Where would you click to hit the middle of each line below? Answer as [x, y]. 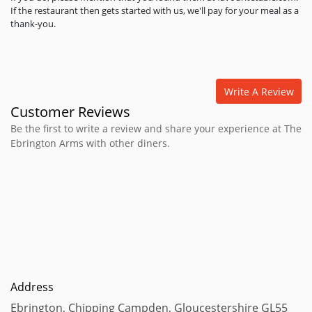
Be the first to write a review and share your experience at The [156, 128]
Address [32, 287]
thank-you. [33, 24]
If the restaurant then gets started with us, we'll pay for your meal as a [155, 10]
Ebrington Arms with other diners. [90, 143]
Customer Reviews [70, 112]
